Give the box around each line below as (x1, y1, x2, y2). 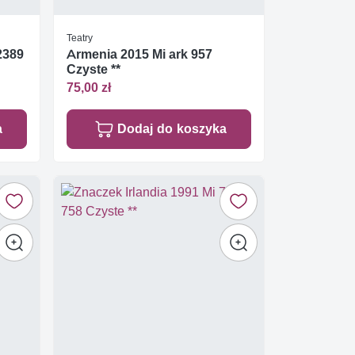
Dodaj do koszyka (116, 120, 227, 136)
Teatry (67, 32, 93, 44)
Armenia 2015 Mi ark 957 (67, 47, 212, 63)
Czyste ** (67, 62, 120, 78)
